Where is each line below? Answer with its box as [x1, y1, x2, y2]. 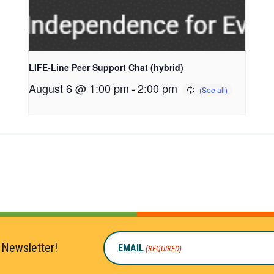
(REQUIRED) [146, 243, 182, 253]
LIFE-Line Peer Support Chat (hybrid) [29, 61, 184, 74]
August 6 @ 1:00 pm [29, 80, 130, 97]
